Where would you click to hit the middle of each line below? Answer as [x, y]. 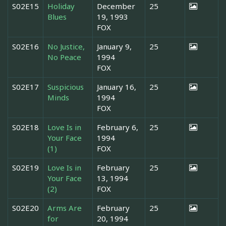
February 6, [118, 127]
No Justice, [66, 46]
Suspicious [66, 87]
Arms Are [65, 208]
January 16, [117, 87]
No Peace [64, 57]
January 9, [114, 46]
